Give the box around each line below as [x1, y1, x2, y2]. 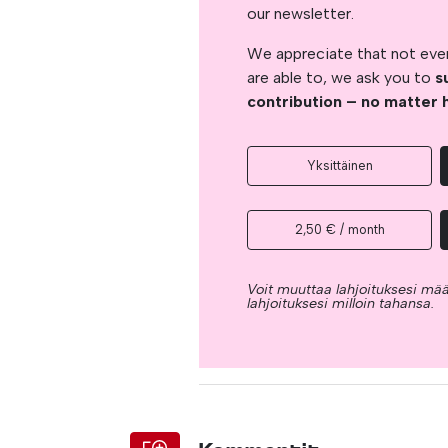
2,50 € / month [294, 221, 385, 237]
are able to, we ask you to [247, 67, 436, 87]
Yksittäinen [306, 157, 373, 173]
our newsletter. [247, 3, 355, 23]
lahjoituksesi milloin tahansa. [247, 293, 435, 312]
